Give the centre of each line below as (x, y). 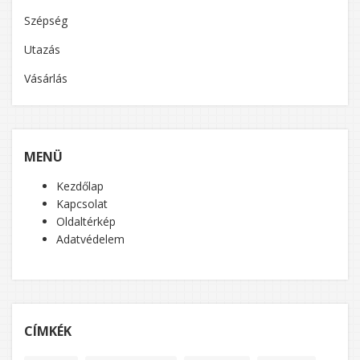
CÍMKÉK (48, 331)
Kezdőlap (80, 186)
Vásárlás (46, 78)
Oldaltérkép (86, 221)
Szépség (46, 20)
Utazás (42, 49)
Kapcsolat (82, 203)
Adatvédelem (90, 239)
